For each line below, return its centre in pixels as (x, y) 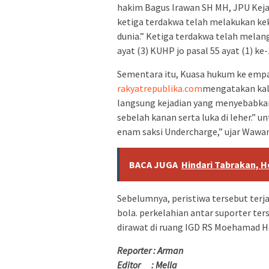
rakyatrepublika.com (160, 88)
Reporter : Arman (150, 250)
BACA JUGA (153, 164)
